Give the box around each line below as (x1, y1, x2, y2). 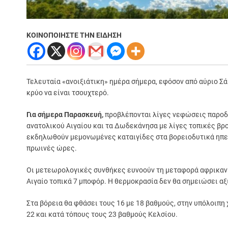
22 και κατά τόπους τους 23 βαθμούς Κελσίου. (26, 210, 178, 218)
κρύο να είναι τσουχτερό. (26, 88, 109, 97)
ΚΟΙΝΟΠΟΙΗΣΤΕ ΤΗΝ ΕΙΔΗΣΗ (26, 31, 122, 39)
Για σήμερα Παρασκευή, (26, 110, 103, 119)
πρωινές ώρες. (26, 144, 77, 152)
